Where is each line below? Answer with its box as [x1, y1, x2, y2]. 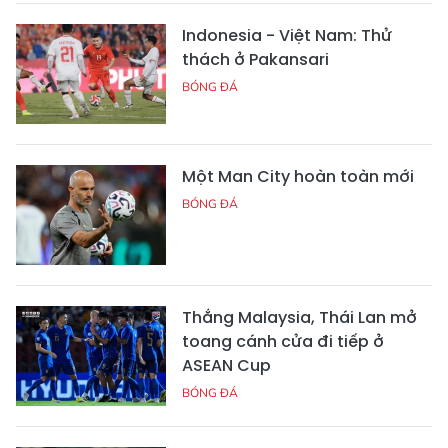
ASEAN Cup [182, 353, 271, 377]
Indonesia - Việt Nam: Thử [182, 23, 392, 47]
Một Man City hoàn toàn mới [182, 164, 414, 188]
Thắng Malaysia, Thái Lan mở [182, 305, 417, 329]
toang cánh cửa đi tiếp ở [182, 329, 384, 353]
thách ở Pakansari [182, 47, 329, 71]
